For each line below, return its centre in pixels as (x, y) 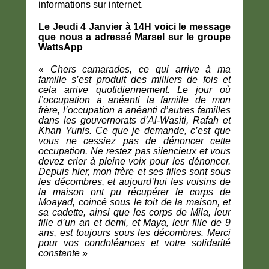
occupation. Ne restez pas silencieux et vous (134, 151)
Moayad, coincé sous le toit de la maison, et (134, 202)
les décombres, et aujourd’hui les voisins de (134, 182)
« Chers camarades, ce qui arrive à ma (134, 69)
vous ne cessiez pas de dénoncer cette (134, 141)
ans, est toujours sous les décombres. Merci (134, 233)
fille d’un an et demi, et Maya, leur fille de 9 (134, 222)
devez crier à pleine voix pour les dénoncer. (134, 161)
